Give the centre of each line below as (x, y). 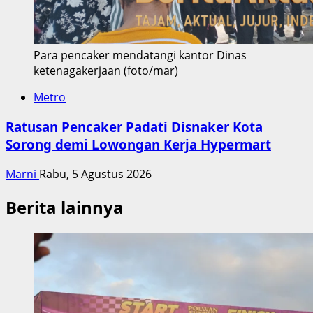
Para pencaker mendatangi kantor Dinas (140, 56)
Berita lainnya (65, 207)
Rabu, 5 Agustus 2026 (95, 174)
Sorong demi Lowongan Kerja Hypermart (138, 145)
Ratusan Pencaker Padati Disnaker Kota (134, 127)
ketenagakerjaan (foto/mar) (106, 71)
